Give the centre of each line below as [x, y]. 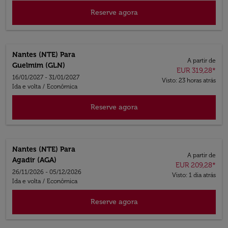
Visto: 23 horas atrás [189, 80]
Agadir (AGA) [34, 160]
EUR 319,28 [194, 70]
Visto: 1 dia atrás [194, 175]
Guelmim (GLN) [39, 65]
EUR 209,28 [194, 165]
